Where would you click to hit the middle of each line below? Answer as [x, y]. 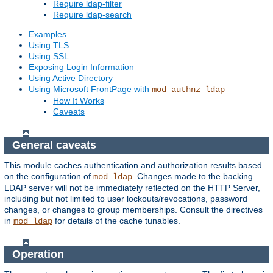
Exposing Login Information [81, 67]
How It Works [79, 101]
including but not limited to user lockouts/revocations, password [126, 198]
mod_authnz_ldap [188, 90]
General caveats [55, 145]
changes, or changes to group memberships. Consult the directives [133, 209]
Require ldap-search [92, 15]
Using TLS [49, 45]
